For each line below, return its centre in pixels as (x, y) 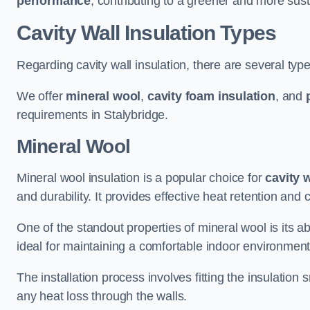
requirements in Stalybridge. (92, 115)
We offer (42, 96)
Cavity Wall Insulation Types (146, 33)
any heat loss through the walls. (102, 296)
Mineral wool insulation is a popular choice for (141, 178)
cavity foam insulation (211, 96)
